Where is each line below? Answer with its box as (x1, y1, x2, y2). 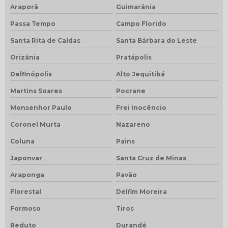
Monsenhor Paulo (10, 103, 72, 111)
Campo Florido (116, 19, 166, 27)
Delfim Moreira (116, 187, 167, 195)
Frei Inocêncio (116, 103, 166, 111)
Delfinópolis (10, 70, 52, 78)
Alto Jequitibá (116, 70, 165, 78)
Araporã (10, 3, 38, 11)
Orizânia (10, 53, 40, 61)
